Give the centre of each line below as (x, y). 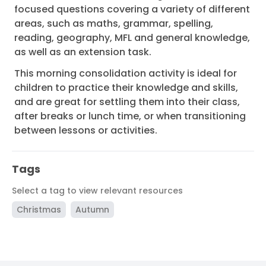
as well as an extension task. (83, 52)
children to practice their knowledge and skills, (126, 88)
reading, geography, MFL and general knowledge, (132, 38)
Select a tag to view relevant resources (97, 191)
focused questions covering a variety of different (132, 9)
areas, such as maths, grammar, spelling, (114, 24)
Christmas (39, 210)
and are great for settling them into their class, (127, 102)
